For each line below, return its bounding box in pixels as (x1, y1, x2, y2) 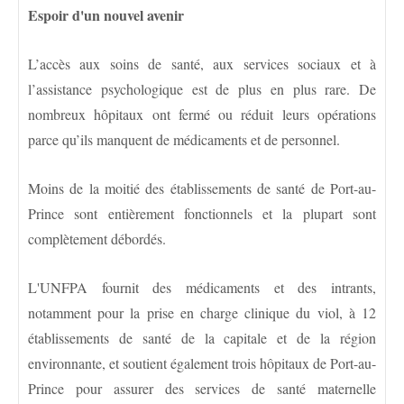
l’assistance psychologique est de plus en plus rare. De (28, 78, 376, 98)
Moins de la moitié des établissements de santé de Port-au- (28, 178, 376, 197)
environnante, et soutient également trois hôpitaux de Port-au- (28, 353, 376, 372)
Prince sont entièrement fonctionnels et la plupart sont (28, 203, 376, 223)
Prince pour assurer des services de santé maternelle (28, 378, 376, 398)
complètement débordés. (28, 228, 166, 248)
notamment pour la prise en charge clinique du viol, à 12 (28, 302, 376, 322)
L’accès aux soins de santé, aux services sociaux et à (28, 53, 376, 73)
